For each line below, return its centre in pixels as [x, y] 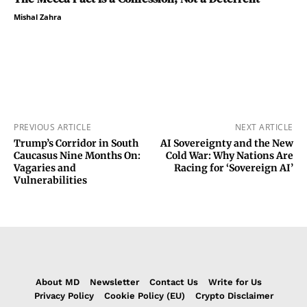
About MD [57, 282]
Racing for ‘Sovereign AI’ [233, 168]
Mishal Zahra [38, 16]
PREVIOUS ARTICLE [52, 127]
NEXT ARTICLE [264, 127]
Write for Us [235, 282]
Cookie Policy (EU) [144, 295]
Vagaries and [45, 168]
